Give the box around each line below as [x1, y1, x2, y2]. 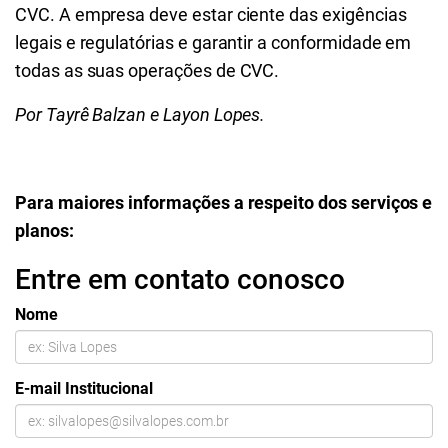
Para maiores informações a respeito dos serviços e [15, 192, 433, 213]
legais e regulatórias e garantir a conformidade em [15, 32, 412, 53]
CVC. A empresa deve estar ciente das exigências [15, 4, 407, 25]
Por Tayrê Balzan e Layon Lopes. [15, 104, 266, 125]
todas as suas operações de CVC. [15, 60, 280, 81]
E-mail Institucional [15, 379, 153, 398]
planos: [15, 220, 74, 241]
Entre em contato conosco [15, 263, 345, 296]
